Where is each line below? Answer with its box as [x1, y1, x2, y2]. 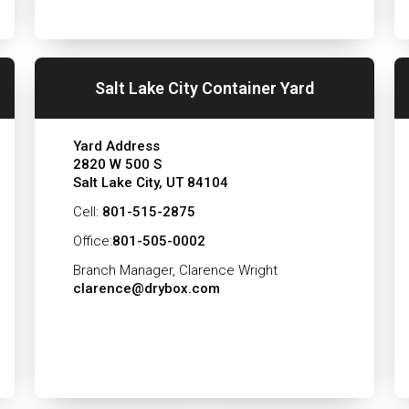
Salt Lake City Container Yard [95, 78, 314, 98]
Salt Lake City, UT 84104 [72, 174, 228, 191]
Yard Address [72, 138, 160, 154]
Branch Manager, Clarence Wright [72, 262, 278, 278]
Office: [72, 233, 112, 249]
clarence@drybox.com [72, 280, 220, 297]
